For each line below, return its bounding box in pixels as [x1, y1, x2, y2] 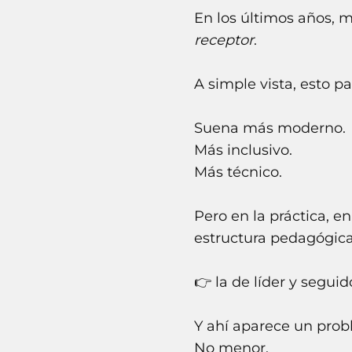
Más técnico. [194, 163, 282, 181]
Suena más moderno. [194, 119, 346, 137]
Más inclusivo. [194, 141, 292, 159]
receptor [194, 31, 254, 49]
